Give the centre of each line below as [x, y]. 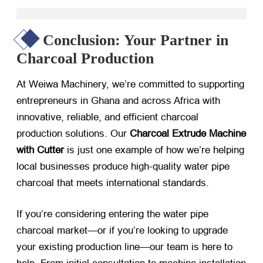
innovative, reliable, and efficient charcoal [107, 117]
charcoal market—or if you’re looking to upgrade [122, 230]
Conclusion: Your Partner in [136, 40]
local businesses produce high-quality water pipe [123, 166]
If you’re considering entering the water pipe [112, 214]
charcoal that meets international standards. [113, 183]
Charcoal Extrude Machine [188, 133]
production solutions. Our [73, 133]
